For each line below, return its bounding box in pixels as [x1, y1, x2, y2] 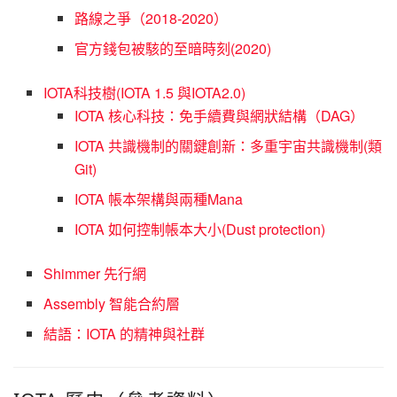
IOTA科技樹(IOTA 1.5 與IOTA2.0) [43, 82, 246, 104]
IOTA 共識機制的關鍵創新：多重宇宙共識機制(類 [74, 136, 382, 157]
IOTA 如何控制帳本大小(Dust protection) [74, 219, 325, 240]
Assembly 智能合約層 [43, 293, 181, 315]
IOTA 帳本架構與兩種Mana [74, 189, 243, 210]
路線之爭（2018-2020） [74, 8, 228, 29]
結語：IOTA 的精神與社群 [43, 323, 206, 345]
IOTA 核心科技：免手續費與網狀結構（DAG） [74, 105, 364, 127]
